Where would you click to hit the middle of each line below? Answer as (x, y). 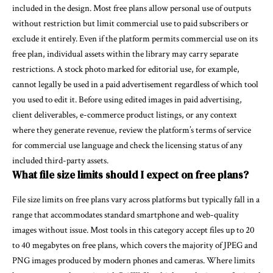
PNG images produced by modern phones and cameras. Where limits (133, 260)
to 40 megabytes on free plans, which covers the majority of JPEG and (135, 245)
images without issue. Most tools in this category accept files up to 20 (133, 230)
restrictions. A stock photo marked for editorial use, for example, (126, 69)
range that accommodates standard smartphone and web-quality (126, 214)
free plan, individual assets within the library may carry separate (125, 54)
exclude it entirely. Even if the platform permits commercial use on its (135, 39)
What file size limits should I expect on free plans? (130, 175)
